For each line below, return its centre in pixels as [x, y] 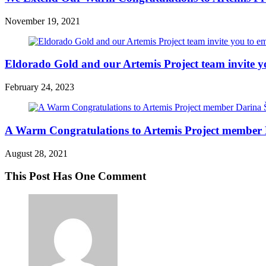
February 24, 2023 [39, 87]
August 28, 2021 [36, 153]
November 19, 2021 [42, 21]
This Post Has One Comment [75, 176]
